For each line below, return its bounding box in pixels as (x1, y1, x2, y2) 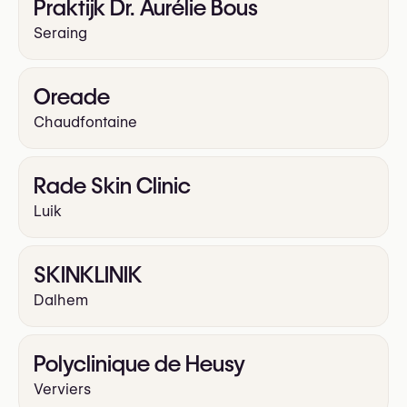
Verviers (34, 381, 91, 399)
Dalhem (34, 292, 88, 310)
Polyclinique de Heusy (34, 351, 245, 378)
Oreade (34, 84, 110, 111)
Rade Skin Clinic (34, 173, 191, 200)
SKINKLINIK (34, 262, 142, 289)
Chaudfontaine (34, 114, 137, 132)
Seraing (34, 25, 87, 43)
